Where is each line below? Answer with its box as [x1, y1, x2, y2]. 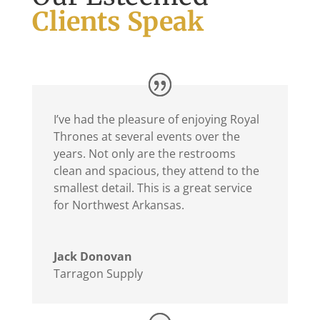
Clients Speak [31, 6, 204, 39]
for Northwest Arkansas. [53, 196, 184, 213]
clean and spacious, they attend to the [53, 162, 259, 179]
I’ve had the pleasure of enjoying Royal [53, 111, 259, 127]
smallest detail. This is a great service [53, 179, 252, 196]
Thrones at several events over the [53, 128, 240, 144]
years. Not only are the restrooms [53, 145, 236, 161]
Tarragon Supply [53, 265, 143, 281]
